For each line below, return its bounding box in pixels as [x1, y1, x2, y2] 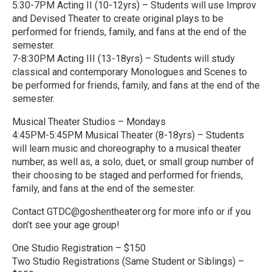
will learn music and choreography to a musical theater [12, 143, 241, 154]
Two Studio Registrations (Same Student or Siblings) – [12, 256, 244, 267]
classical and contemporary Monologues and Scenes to [12, 66, 247, 78]
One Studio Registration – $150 [12, 242, 146, 254]
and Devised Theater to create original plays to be [12, 13, 223, 24]
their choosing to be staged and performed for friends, [12, 169, 243, 181]
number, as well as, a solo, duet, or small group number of [12, 156, 254, 168]
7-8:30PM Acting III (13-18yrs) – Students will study [12, 53, 235, 64]
